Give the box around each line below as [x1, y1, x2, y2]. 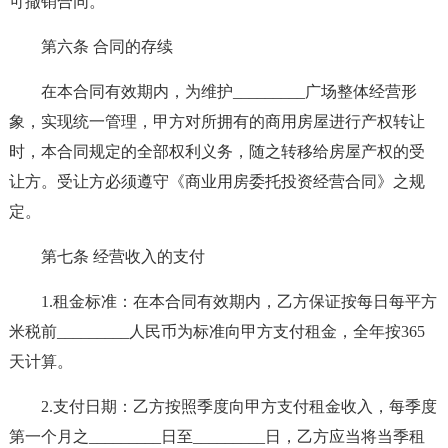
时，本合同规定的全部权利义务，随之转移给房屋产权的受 [8, 143, 425, 160]
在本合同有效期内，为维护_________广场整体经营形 [40, 83, 417, 100]
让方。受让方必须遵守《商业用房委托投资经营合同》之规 [8, 173, 425, 190]
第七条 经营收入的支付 [40, 248, 205, 265]
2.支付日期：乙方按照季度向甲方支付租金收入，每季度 [40, 398, 437, 415]
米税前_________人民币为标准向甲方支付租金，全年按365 [8, 323, 425, 340]
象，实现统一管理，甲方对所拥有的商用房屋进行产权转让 [8, 113, 425, 130]
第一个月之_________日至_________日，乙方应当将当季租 [8, 428, 425, 445]
